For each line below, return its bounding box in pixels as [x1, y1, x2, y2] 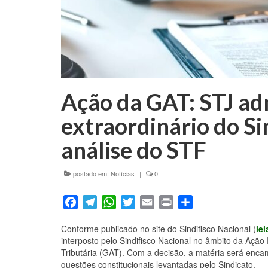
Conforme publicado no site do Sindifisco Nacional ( [61, 222, 256, 234]
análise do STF [61, 135, 206, 163]
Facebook [78, 194, 120, 209]
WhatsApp [116, 194, 160, 209]
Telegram [97, 194, 136, 209]
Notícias [111, 168, 135, 178]
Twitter [135, 194, 163, 209]
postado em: [71, 168, 111, 178]
